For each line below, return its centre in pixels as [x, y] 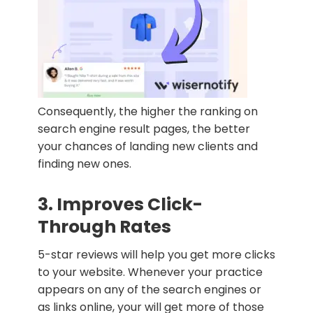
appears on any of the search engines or [150, 289]
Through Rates [104, 226]
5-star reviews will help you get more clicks [156, 254]
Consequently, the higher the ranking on [148, 111]
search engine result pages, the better [144, 129]
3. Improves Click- [120, 204]
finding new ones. [85, 163]
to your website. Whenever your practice [150, 272]
